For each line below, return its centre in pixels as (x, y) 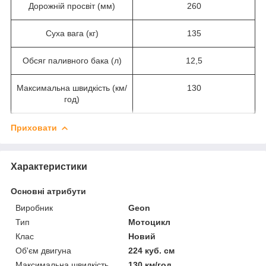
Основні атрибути (48, 191)
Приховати (34, 127)
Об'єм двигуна (43, 250)
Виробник (34, 208)
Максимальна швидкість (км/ (72, 88)
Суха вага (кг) (72, 33)
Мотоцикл (150, 222)
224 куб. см (152, 250)
